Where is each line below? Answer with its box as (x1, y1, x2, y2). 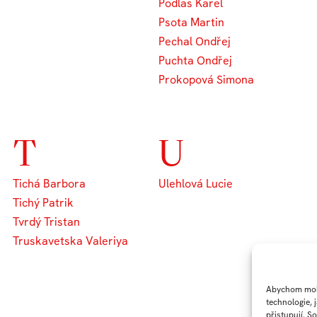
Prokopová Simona (158, 71, 254, 87)
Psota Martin (158, 14, 224, 30)
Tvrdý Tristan (13, 214, 81, 229)
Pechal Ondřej (158, 33, 231, 49)
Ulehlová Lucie (158, 175, 233, 191)
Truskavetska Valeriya (13, 233, 129, 248)
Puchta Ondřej (158, 52, 232, 68)
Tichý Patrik (13, 195, 74, 210)
